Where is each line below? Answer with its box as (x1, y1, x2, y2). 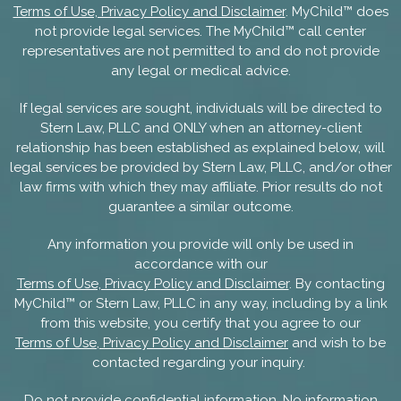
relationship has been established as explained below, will (16, 139, 385, 156)
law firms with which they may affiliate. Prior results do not (19, 178, 382, 195)
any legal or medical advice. (110, 62, 291, 79)
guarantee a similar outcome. (107, 198, 294, 215)
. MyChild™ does (285, 3, 388, 20)
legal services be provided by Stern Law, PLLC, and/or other (9, 158, 392, 175)
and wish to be (288, 334, 386, 351)
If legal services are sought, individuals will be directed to (19, 99, 382, 116)
